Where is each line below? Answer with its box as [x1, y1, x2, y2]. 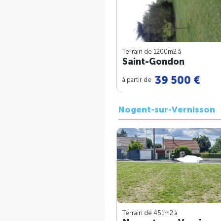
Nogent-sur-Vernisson [118, 105, 215, 115]
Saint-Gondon [122, 56, 184, 68]
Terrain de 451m [122, 209, 170, 217]
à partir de [122, 75, 153, 83]
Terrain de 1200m [122, 48, 173, 56]
